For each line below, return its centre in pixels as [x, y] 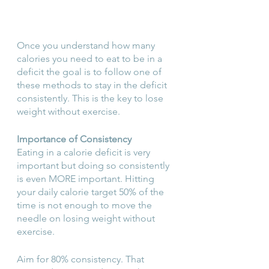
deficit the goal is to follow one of [90, 71]
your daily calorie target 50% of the [92, 192]
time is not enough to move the [86, 205]
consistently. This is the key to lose [91, 98]
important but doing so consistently [94, 165]
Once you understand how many [87, 45]
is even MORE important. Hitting [87, 178]
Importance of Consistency [74, 139]
